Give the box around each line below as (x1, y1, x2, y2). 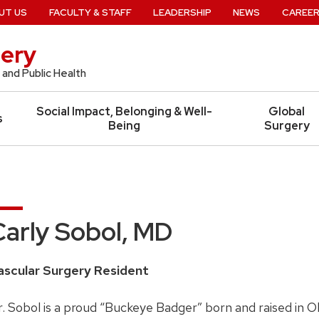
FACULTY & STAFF (48, 6, 132, 19)
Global (268, 103, 305, 119)
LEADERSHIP (152, 6, 211, 19)
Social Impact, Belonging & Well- (36, 103, 213, 119)
